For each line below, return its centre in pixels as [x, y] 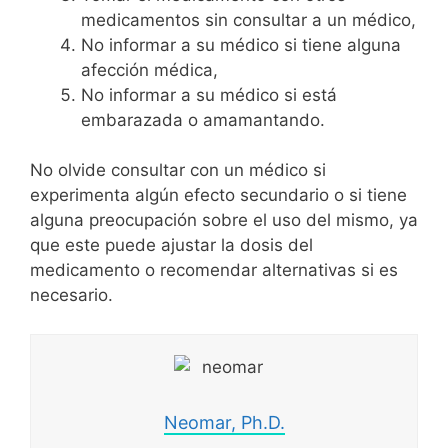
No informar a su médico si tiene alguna [241, 44]
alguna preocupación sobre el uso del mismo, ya [224, 220]
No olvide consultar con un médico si [178, 170]
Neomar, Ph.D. [224, 423]
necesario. [71, 295]
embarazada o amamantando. [203, 119]
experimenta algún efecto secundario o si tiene [218, 195]
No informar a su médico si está [209, 94]
